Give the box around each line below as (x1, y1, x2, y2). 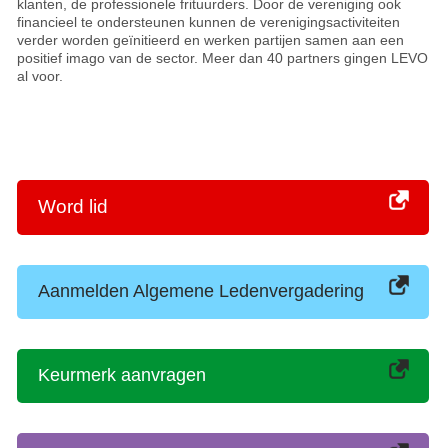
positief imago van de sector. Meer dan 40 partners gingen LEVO (17, 49, 428, 66)
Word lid (37, 196, 108, 218)
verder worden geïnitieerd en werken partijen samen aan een (17, 31, 404, 48)
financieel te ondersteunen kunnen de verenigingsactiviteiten (17, 13, 400, 30)
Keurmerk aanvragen (37, 365, 206, 386)
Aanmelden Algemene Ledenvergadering (37, 281, 364, 302)
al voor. (17, 67, 63, 84)
